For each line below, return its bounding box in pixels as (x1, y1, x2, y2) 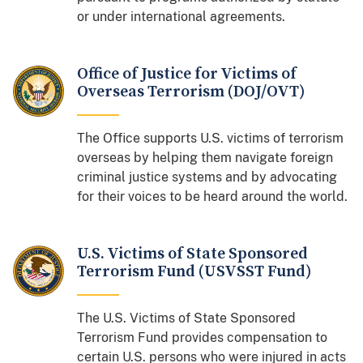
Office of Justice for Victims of (77, 63, 297, 84)
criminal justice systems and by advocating (77, 169, 338, 185)
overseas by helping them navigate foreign (77, 149, 334, 165)
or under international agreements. (77, 8, 286, 24)
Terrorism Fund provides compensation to (77, 329, 328, 345)
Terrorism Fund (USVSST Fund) (77, 261, 312, 282)
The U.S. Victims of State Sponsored (77, 310, 297, 326)
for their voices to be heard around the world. (77, 188, 348, 204)
